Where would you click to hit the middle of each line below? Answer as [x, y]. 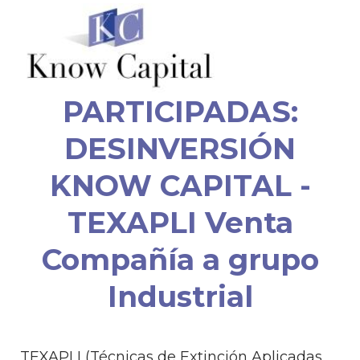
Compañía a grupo [180, 260]
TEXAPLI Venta [180, 223]
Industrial [180, 297]
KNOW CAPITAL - [180, 186]
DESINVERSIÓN [180, 149]
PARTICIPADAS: [180, 112]
